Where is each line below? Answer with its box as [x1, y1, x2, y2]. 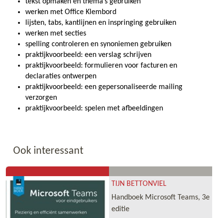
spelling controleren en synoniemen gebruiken [25, 40, 171, 48]
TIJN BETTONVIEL [111, 180, 166, 188]
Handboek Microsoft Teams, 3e [111, 193, 210, 201]
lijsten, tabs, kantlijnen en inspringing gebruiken [25, 18, 176, 27]
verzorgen [25, 93, 57, 102]
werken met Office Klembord [25, 8, 116, 16]
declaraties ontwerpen [25, 72, 96, 80]
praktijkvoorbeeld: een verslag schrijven [25, 51, 151, 59]
